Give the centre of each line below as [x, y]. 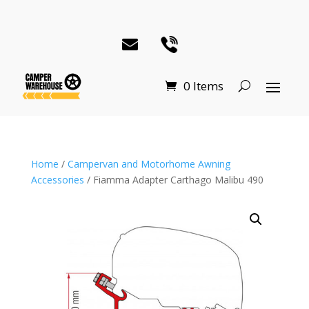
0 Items [203, 86]
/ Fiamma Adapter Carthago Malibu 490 [173, 179]
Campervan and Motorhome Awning [149, 163]
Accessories [57, 179]
